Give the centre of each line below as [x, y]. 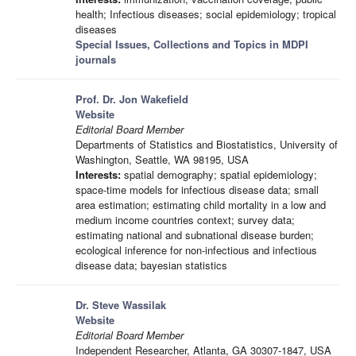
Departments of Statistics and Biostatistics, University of [207, 144]
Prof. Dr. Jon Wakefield [132, 99]
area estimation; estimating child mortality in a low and [201, 205]
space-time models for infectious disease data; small [197, 190]
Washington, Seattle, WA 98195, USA [162, 159]
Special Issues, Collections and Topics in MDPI [192, 44]
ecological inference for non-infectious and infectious [196, 250]
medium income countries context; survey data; [185, 220]
